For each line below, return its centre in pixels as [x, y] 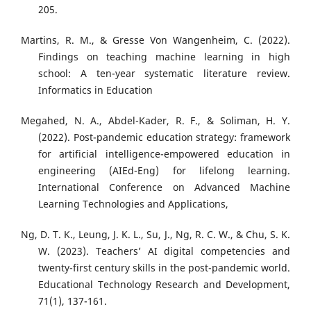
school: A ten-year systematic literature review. [164, 73]
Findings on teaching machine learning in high [164, 56]
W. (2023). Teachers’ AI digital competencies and [164, 251]
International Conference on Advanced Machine [164, 187]
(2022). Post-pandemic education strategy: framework [164, 137]
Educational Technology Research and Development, [164, 284]
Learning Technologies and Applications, [133, 203]
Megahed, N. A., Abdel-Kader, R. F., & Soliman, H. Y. [155, 120]
